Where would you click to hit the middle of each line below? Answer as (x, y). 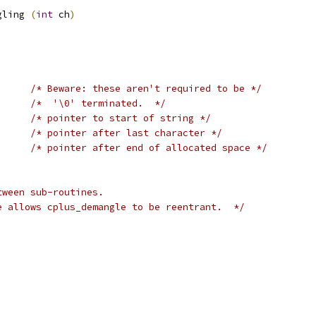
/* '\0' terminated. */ (98, 103)
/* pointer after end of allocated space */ (149, 148)
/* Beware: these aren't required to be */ (146, 89)
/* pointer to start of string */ (121, 118)
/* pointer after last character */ (126, 133)
